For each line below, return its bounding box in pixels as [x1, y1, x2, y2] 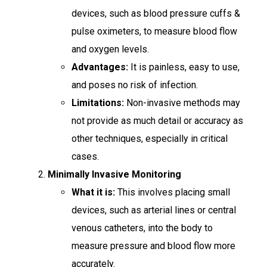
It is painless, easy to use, [128, 61, 240, 73]
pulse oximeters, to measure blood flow [72, 26, 237, 38]
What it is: [72, 187, 115, 198]
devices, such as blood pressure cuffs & [72, 8, 240, 20]
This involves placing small [115, 187, 230, 198]
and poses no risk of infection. [72, 79, 198, 91]
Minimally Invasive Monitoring [48, 169, 181, 181]
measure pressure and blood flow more [72, 240, 235, 252]
